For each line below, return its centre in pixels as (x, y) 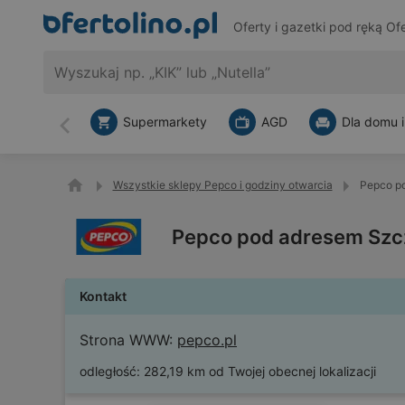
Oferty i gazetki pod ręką (309, 27)
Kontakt (103, 296)
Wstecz (89, 133)
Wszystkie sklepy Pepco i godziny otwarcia (222, 185)
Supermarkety (165, 122)
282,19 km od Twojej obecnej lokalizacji (260, 371)
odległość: (110, 371)
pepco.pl (207, 340)
